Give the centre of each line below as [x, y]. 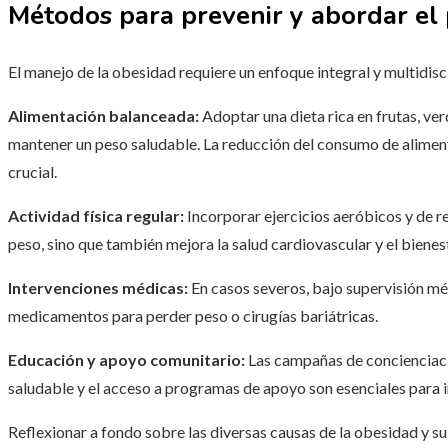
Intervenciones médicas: [98, 288]
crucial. [32, 172]
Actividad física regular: [96, 216]
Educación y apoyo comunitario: [126, 360]
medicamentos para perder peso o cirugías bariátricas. [193, 316]
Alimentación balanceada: [103, 116]
